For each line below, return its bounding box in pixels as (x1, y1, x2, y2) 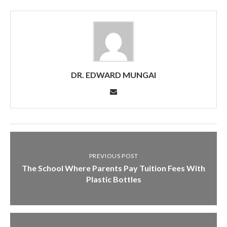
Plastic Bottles (86, 174, 141, 184)
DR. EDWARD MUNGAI (71, 69, 156, 80)
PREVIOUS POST (89, 152, 138, 160)
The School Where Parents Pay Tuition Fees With (22, 163, 205, 173)
